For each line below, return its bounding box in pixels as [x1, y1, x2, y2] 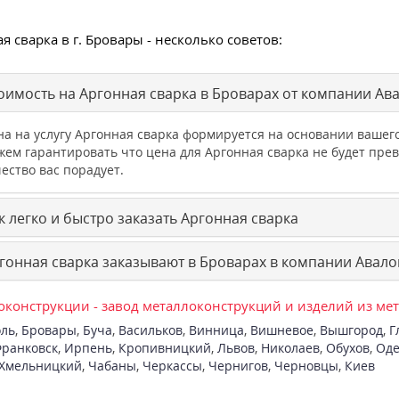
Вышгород [319, 322, 383, 339]
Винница [188, 322, 244, 339]
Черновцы [273, 357, 338, 375]
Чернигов [208, 357, 268, 375]
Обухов [325, 339, 370, 357]
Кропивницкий [118, 339, 211, 357]
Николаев [260, 339, 320, 357]
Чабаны [87, 357, 136, 375]
